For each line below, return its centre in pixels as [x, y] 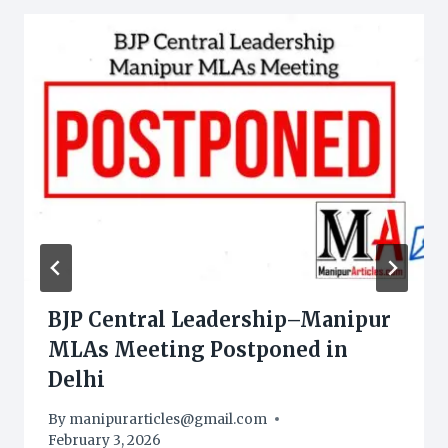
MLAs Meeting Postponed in [198, 350]
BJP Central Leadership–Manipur [219, 320]
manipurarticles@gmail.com [168, 419]
